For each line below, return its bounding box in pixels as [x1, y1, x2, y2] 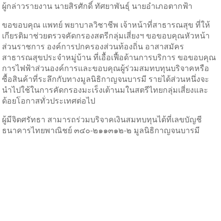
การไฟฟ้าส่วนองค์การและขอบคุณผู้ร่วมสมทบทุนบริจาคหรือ [2, 62, 210, 74]
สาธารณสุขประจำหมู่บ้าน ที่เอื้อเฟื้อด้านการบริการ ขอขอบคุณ [2, 51, 217, 63]
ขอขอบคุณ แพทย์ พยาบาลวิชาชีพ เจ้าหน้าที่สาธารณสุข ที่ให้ [2, 19, 211, 30]
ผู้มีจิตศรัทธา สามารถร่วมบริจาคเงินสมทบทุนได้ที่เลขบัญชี [2, 113, 202, 125]
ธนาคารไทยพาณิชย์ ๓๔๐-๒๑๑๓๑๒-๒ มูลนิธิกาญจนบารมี [2, 124, 200, 136]
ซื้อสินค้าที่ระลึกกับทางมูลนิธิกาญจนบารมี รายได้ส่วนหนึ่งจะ [2, 73, 210, 84]
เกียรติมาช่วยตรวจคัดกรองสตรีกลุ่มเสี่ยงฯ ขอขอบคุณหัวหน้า [2, 30, 210, 41]
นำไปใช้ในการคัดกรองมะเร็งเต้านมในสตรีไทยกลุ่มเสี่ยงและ [2, 84, 209, 95]
